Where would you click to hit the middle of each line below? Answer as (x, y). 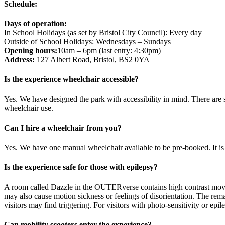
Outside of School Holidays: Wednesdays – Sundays (87, 42)
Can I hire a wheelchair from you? (63, 128)
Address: (19, 60)
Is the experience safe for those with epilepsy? (81, 167)
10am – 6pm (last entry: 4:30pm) (109, 51)
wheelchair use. (29, 108)
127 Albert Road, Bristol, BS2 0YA (92, 60)
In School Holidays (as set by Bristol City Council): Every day (103, 33)
